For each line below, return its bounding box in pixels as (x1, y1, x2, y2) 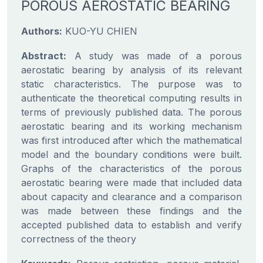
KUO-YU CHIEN (62, 25, 137, 37)
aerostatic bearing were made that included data (21, 177, 242, 188)
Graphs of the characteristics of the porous (21, 163, 242, 174)
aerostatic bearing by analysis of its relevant (21, 64, 242, 76)
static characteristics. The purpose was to (21, 78, 242, 90)
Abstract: (21, 50, 66, 62)
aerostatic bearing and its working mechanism (21, 120, 242, 132)
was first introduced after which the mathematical (21, 134, 242, 146)
